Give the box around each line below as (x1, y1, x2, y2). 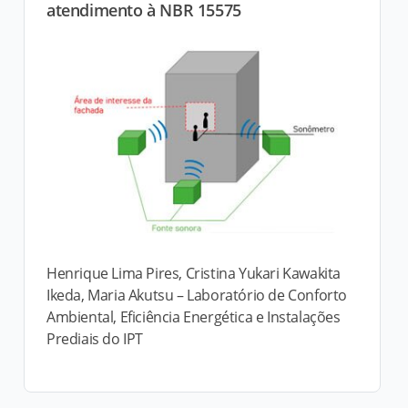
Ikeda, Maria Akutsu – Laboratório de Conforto (46, 284, 348, 305)
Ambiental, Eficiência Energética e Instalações (46, 306, 341, 327)
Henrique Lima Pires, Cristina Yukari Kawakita (46, 262, 342, 283)
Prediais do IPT (46, 328, 143, 349)
